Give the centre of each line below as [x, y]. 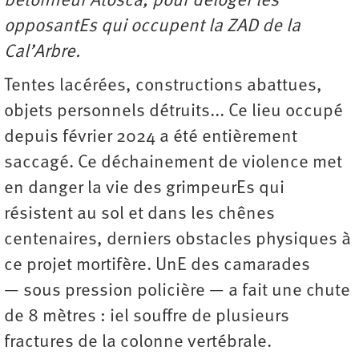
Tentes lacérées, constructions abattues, [163, 86]
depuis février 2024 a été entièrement [151, 137]
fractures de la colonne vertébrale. [138, 342]
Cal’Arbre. [44, 52]
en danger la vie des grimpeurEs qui [144, 188]
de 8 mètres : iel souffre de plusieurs [147, 317]
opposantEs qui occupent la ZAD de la [152, 26]
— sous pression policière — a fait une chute [177, 291]
